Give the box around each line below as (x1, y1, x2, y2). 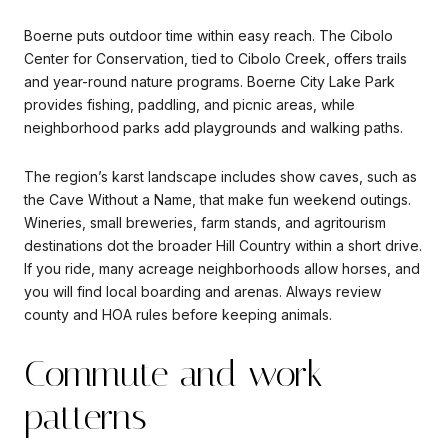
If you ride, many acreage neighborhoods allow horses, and (24, 260, 420, 278)
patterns (24, 396, 147, 439)
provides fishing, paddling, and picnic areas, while (24, 95, 355, 113)
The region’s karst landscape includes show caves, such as (24, 168, 417, 186)
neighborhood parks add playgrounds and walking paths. (24, 118, 403, 136)
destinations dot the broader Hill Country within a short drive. (24, 237, 422, 255)
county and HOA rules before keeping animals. (24, 306, 332, 324)
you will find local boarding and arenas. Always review (24, 283, 381, 301)
